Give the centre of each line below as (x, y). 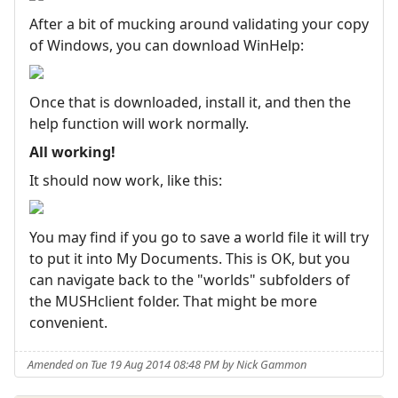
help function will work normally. (139, 123)
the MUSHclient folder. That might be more (173, 301)
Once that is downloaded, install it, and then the (190, 102)
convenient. (68, 322)
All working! (72, 151)
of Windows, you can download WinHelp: (167, 45)
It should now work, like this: (126, 180)
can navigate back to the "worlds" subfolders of (190, 279)
